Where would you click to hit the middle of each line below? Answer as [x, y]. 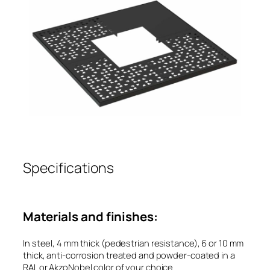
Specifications [68, 168]
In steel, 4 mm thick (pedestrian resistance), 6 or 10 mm [133, 243]
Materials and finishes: [92, 216]
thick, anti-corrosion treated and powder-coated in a [129, 255]
